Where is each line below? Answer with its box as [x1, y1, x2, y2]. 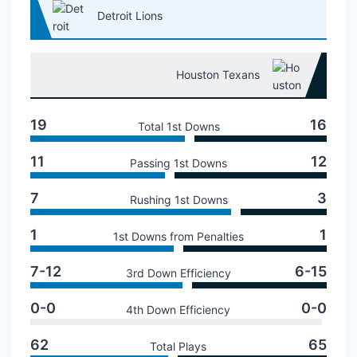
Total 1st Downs [137, 120, 220, 133]
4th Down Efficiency [126, 303, 231, 316]
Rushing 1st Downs [129, 193, 228, 206]
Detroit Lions [97, 9, 163, 22]
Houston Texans [176, 68, 260, 81]
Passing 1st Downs [129, 156, 227, 170]
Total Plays [150, 339, 207, 353]
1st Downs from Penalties [112, 229, 244, 243]
